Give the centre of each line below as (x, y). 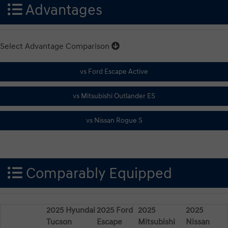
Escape (109, 222)
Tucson (59, 222)
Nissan (198, 222)
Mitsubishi (156, 222)
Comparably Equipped (97, 174)
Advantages (62, 10)
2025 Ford (115, 210)
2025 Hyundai (71, 210)
